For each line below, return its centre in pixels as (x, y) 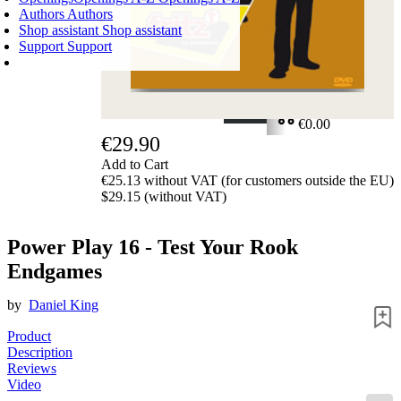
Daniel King (64, 305)
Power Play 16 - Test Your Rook (153, 247)
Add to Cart (135, 165)
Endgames (55, 272)
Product (29, 337)
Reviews (32, 369)
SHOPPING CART (337, 87)
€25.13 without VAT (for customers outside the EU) (247, 181)
